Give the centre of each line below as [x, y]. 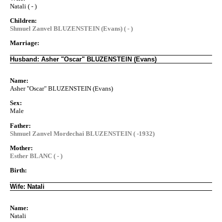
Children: [23, 20]
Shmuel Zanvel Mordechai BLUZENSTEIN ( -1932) [82, 133]
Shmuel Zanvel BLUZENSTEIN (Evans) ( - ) [71, 28]
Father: [20, 125]
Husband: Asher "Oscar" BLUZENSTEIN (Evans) [83, 59]
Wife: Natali [27, 187]
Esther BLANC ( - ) [36, 156]
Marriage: [25, 43]
